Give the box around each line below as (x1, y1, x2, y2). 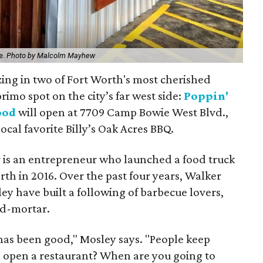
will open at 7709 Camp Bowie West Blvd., (16, 104, 229, 119)
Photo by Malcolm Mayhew (6, 50, 96, 60)
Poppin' (184, 88, 229, 103)
